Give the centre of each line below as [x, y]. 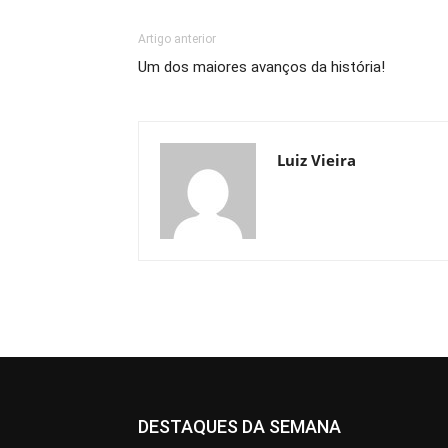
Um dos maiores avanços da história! [261, 67]
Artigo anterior [177, 39]
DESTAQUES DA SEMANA [239, 427]
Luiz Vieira [316, 160]
